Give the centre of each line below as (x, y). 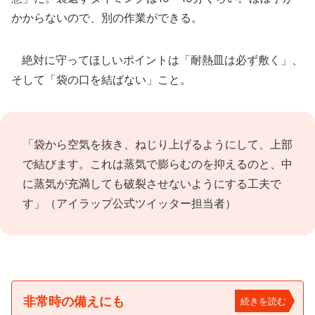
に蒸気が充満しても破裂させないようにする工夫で (152, 184)
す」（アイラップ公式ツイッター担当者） (129, 203)
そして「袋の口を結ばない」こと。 (101, 79)
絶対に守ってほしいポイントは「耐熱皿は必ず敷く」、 (157, 60)
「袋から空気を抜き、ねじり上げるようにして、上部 (157, 144)
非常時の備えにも (74, 301)
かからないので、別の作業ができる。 (107, 18)
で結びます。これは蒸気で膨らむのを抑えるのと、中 (157, 164)
